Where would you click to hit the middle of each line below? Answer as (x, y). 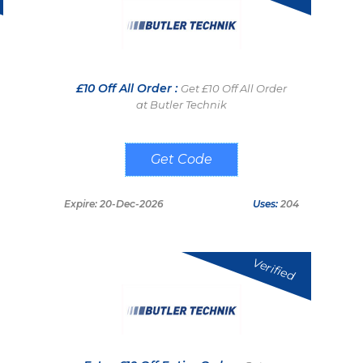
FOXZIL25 (181, 160)
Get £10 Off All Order (234, 88)
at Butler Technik (181, 104)
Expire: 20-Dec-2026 (114, 204)
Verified (273, 269)
